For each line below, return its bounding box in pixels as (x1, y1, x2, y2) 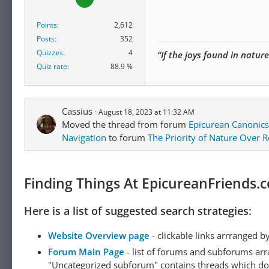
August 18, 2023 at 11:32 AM (98, 106, 195, 117)
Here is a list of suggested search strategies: (24, 203, 252, 218)
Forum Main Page (48, 245, 124, 258)
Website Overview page (48, 229, 150, 241)
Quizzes (37, 47, 63, 58)
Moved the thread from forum (62, 118, 189, 130)
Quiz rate (37, 61, 67, 71)
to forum (106, 131, 148, 144)
